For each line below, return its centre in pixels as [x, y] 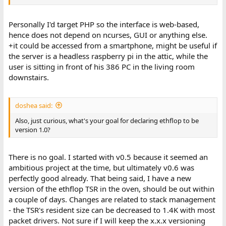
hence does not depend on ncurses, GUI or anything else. [108, 35]
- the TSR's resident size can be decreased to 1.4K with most [111, 210]
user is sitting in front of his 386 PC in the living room [101, 67]
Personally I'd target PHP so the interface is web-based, [104, 24]
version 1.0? [33, 129]
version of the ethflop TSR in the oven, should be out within [111, 189]
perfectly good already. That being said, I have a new [100, 178]
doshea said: [34, 105]
